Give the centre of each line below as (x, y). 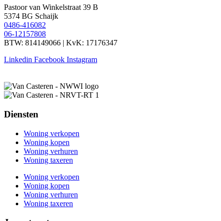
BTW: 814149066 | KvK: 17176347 (61, 43)
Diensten (21, 114)
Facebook (49, 60)
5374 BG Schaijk (31, 16)
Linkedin (18, 60)
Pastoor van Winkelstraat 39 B (51, 7)
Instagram (82, 60)
